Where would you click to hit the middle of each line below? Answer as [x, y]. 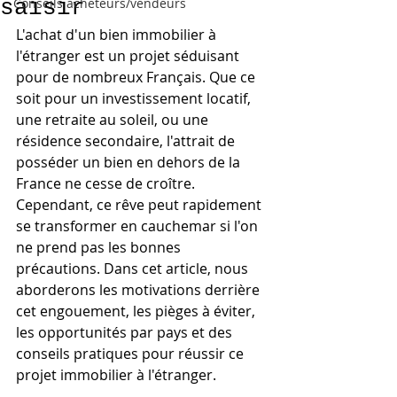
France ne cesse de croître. [107, 183]
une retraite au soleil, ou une [114, 120]
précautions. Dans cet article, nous [134, 269]
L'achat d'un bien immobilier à [118, 35]
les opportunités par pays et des [126, 332]
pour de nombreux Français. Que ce [137, 77]
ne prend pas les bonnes [100, 247]
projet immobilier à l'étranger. [116, 375]
